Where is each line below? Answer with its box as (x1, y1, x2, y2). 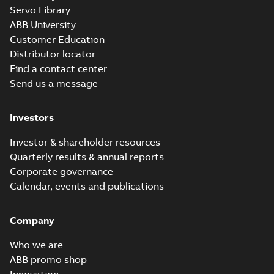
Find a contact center (10, 62, 107, 75)
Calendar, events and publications (10, 180, 164, 192)
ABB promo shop (10, 253, 87, 265)
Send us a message (10, 77, 98, 89)
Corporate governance (10, 165, 113, 177)
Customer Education (10, 33, 105, 45)
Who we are (10, 239, 63, 251)
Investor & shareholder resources (10, 136, 160, 148)
